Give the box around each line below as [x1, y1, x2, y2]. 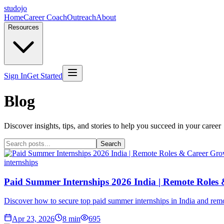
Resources [8, 23, 39, 31]
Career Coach [23, 13, 67, 21]
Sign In [4, 71, 27, 80]
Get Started [27, 71, 62, 80]
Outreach [67, 13, 96, 21]
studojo [4, 4, 27, 12]
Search [100, 139, 121, 147]
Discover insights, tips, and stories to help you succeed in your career [4, 121, 221, 130]
